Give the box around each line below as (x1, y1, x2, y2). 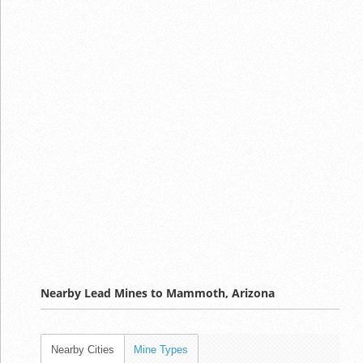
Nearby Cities (51, 343, 114, 356)
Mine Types (134, 343, 188, 356)
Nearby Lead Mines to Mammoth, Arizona (41, 284, 275, 301)
